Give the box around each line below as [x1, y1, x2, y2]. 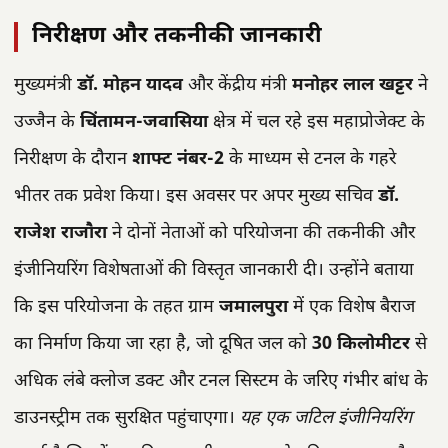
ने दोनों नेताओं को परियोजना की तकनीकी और [107, 222, 415, 246]
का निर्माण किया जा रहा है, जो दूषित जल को [14, 333, 312, 357]
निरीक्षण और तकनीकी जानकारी [32, 21, 322, 51]
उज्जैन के [14, 111, 80, 135]
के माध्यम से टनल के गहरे [224, 148, 396, 172]
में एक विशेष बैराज [288, 296, 415, 320]
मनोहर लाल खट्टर [292, 74, 413, 98]
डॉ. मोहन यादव [77, 74, 183, 98]
